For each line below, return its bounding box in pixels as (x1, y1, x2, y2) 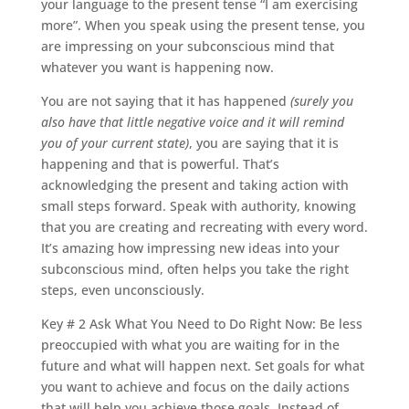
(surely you (289, 91, 353, 110)
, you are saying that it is (188, 133, 339, 152)
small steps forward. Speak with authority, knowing (40, 196, 356, 215)
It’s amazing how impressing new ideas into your (40, 238, 340, 257)
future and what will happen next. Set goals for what (40, 356, 364, 374)
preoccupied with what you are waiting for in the (40, 335, 340, 353)
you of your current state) (40, 133, 189, 152)
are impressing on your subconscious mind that (40, 37, 334, 55)
